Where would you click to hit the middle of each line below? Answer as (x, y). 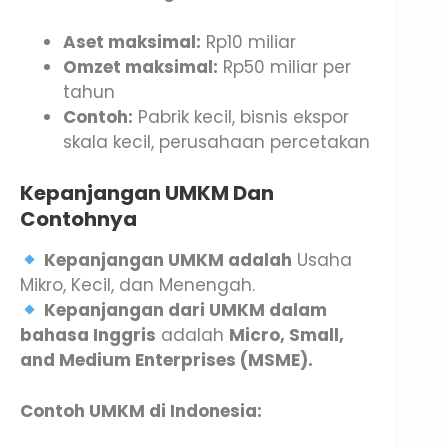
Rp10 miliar (248, 41)
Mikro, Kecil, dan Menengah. (137, 285)
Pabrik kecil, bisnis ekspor (240, 116)
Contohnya (78, 219)
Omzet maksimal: (140, 66)
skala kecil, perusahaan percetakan (216, 141)
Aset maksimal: (131, 41)
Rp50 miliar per (284, 66)
